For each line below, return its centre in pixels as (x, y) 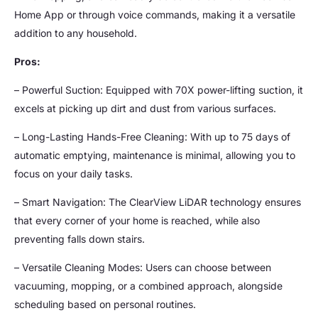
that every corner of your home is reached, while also (137, 220)
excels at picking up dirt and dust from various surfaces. (145, 108)
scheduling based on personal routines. (105, 304)
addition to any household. (76, 33)
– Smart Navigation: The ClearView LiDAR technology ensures (158, 202)
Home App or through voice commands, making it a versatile (155, 14)
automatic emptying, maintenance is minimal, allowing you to (155, 155)
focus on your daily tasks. (73, 173)
